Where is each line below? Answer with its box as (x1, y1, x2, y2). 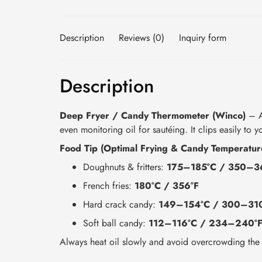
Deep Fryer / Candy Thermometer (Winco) (60, 108, 246, 122)
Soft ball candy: (83, 216, 149, 230)
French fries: (83, 178, 135, 192)
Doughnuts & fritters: (83, 160, 167, 174)
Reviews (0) (119, 30, 164, 44)
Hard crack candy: (83, 197, 158, 211)
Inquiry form (179, 30, 226, 44)
